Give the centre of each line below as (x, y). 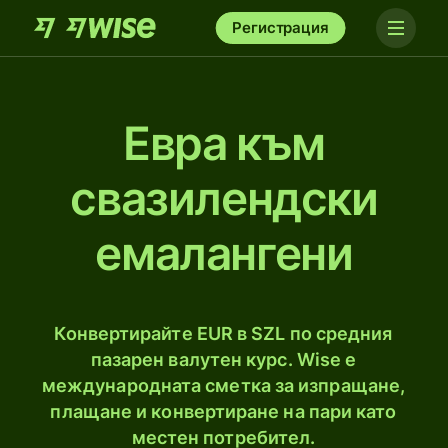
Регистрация (280, 27)
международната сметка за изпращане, (223, 385)
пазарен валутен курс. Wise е (223, 359)
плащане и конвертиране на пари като (223, 411)
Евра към (224, 143)
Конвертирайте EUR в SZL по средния (223, 333)
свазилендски (224, 198)
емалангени (224, 253)
